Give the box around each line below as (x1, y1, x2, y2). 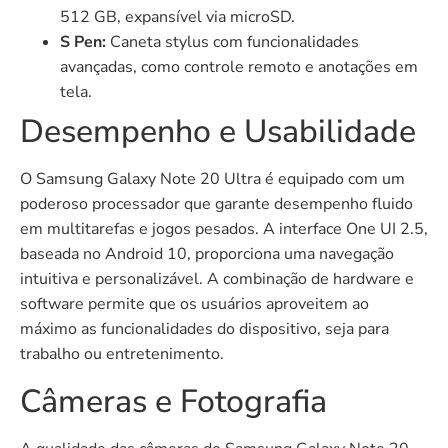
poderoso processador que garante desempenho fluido (20, 192, 413, 215)
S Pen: (60, 30, 106, 53)
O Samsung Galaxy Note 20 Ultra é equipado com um (20, 167, 405, 190)
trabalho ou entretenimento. (20, 342, 224, 365)
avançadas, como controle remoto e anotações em (60, 55, 418, 78)
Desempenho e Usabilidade (20, 109, 416, 153)
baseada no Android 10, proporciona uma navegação (20, 242, 394, 265)
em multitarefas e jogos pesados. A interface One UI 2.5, (20, 217, 428, 240)
